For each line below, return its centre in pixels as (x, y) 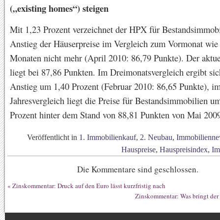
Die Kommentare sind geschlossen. (137, 169)
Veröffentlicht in (53, 137)
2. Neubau (156, 137)
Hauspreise (138, 150)
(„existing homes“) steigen (59, 8)
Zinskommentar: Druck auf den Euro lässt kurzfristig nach (89, 186)
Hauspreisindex (184, 150)
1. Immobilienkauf (108, 137)
